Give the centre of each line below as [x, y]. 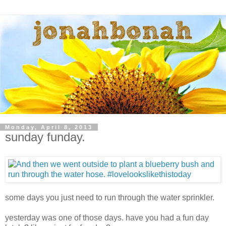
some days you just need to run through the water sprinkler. [110, 197]
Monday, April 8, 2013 [49, 127]
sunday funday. [45, 137]
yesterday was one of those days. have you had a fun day [107, 217]
